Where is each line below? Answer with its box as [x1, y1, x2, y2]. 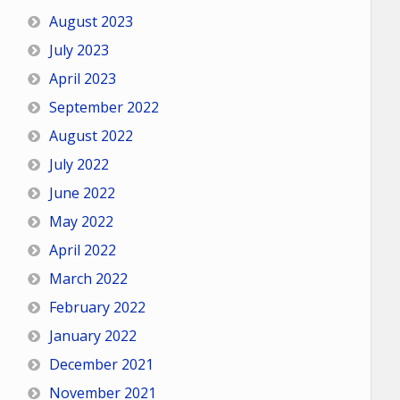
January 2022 [48, 326, 137, 346]
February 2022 [48, 297, 146, 317]
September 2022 [48, 97, 159, 117]
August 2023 [48, 12, 133, 31]
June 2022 [48, 183, 115, 203]
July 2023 [48, 40, 109, 60]
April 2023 [48, 69, 116, 88]
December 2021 [48, 354, 154, 374]
